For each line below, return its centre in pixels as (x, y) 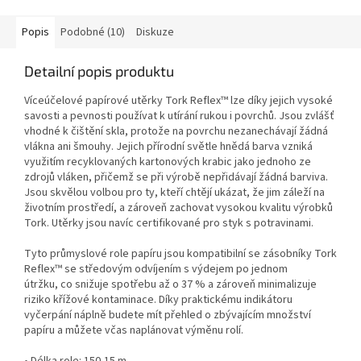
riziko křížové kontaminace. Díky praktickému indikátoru (158, 300)
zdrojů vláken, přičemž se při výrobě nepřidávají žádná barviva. (176, 178)
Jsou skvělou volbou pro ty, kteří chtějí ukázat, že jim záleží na (174, 193)
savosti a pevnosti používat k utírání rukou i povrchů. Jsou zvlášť (179, 116)
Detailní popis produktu (99, 71)
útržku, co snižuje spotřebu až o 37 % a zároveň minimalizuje (170, 285)
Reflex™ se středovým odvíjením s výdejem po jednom (156, 270)
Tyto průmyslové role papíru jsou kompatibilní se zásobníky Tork (180, 254)
